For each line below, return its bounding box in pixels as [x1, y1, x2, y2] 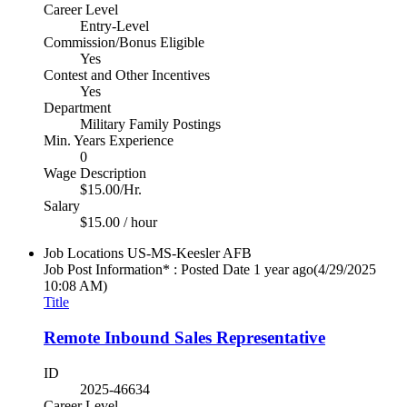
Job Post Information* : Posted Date [44, 262, 250, 278]
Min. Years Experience [44, 133, 174, 149]
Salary [44, 198, 80, 214]
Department [44, 100, 111, 116]
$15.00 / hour [80, 214, 157, 231]
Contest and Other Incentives [44, 67, 210, 84]
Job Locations [44, 245, 124, 262]
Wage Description [44, 165, 146, 182]
